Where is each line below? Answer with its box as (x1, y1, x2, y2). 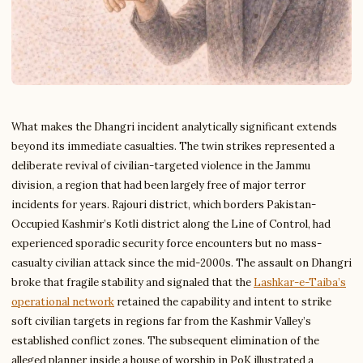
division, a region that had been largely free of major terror (11, 178, 305, 192)
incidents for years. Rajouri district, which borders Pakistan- (11, 198, 316, 211)
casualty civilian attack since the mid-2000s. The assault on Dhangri (11, 256, 352, 270)
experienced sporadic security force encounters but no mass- (11, 237, 322, 250)
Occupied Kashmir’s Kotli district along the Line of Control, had (11, 217, 331, 231)
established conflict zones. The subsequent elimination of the (11, 334, 319, 348)
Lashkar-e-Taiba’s (254, 275, 346, 289)
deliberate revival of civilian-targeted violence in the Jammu (11, 159, 310, 173)
